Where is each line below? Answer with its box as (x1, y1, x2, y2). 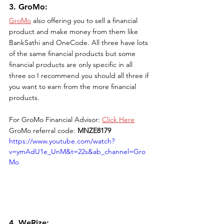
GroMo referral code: (9, 125, 77, 135)
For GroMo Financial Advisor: (9, 114, 102, 124)
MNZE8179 (77, 125, 111, 135)
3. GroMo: (9, 1, 50, 11)
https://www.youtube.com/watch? (9, 136, 114, 145)
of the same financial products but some (9, 48, 137, 58)
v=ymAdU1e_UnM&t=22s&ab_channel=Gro (9, 146, 145, 156)
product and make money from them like (9, 26, 140, 36)
